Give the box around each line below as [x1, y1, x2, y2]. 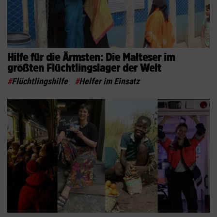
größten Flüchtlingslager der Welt [7, 62, 161, 73]
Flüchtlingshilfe [12, 76, 68, 86]
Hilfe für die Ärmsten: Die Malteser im [7, 51, 175, 62]
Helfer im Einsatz [79, 76, 139, 86]
